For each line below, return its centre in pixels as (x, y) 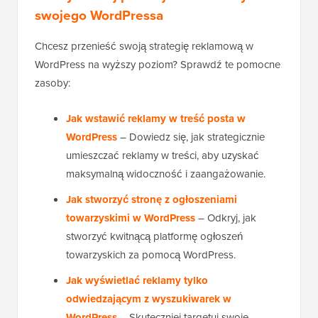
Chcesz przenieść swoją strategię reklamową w (144, 46)
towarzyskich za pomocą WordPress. (151, 255)
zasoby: (53, 83)
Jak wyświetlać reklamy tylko (137, 281)
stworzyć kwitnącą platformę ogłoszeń (154, 237)
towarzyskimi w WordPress (131, 218)
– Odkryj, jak (226, 218)
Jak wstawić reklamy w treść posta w (156, 119)
